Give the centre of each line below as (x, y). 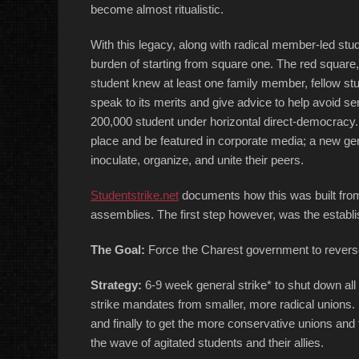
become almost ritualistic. (157, 9)
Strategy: (116, 285)
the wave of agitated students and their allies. (207, 343)
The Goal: (118, 250)
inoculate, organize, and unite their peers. (197, 160)
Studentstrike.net (135, 195)
